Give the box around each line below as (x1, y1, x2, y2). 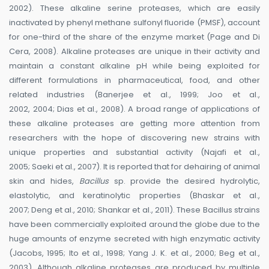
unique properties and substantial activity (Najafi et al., (9, 147, 260, 159)
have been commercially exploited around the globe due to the (9, 219, 260, 231)
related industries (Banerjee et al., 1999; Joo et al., (9, 89, 260, 101)
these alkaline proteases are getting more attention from (9, 118, 260, 130)
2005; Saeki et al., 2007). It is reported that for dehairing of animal (9, 161, 260, 173)
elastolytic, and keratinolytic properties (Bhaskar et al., (9, 190, 260, 202)
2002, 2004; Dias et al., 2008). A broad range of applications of (9, 103, 260, 115)
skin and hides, (9, 175, 79, 187)
